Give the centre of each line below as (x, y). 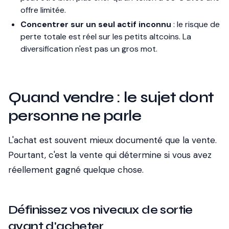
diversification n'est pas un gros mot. (89, 49)
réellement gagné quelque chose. (76, 170)
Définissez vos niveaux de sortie (100, 210)
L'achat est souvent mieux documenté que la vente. (112, 140)
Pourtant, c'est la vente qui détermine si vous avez (110, 155)
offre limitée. (43, 10)
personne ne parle (75, 116)
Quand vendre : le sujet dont (111, 97)
